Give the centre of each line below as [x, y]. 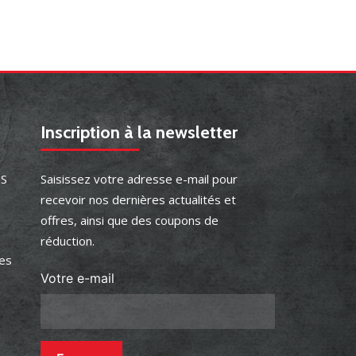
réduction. [68, 241]
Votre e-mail [77, 278]
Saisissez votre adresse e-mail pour [139, 179]
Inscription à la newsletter [139, 132]
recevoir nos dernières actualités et [138, 199]
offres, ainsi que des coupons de [130, 220]
